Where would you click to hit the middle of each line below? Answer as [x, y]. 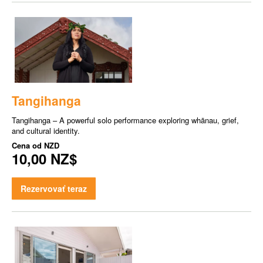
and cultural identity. [46, 131]
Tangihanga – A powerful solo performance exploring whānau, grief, [125, 120]
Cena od [28, 146]
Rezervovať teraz [54, 189]
